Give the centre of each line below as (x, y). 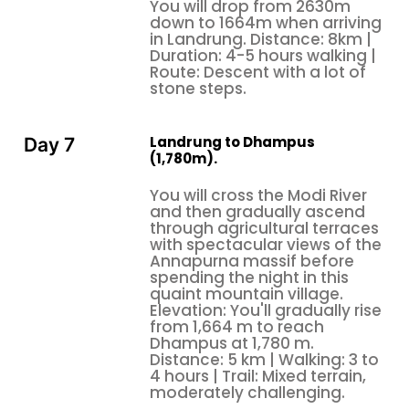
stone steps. (198, 89)
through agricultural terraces (264, 228)
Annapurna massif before (252, 261)
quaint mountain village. (246, 294)
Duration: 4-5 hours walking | (263, 56)
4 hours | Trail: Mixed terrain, (258, 376)
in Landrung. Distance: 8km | (261, 40)
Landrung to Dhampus (232, 142)
